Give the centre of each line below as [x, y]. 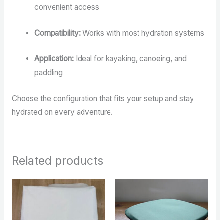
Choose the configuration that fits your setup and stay [103, 99]
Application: [54, 59]
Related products [57, 161]
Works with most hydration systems [143, 33]
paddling [49, 73]
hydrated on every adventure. [62, 112]
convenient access [67, 7]
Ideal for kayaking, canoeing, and [130, 59]
